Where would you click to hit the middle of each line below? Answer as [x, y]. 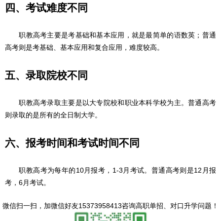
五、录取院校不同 [46, 75]
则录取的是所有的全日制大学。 [53, 115]
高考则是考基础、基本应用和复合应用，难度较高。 [84, 47]
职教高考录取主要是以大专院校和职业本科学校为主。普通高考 [110, 103]
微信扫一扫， [23, 206]
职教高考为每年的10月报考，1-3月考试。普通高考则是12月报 [110, 170]
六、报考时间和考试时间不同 [72, 143]
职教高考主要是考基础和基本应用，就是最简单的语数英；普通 [110, 35]
